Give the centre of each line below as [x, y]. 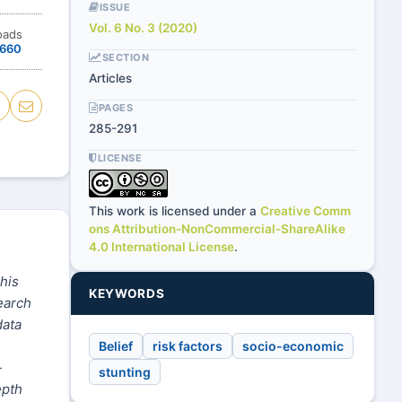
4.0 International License [162, 247]
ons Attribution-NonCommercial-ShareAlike [217, 229]
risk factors [188, 346]
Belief [116, 346]
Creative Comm [306, 211]
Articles [110, 78]
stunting [125, 372]
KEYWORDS [127, 293]
